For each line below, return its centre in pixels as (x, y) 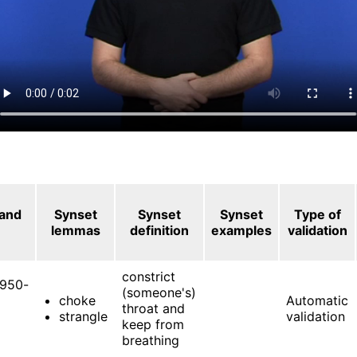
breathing (151, 340)
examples (242, 230)
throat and (154, 308)
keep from (153, 324)
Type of (317, 214)
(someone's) (159, 292)
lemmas (75, 230)
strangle (84, 316)
